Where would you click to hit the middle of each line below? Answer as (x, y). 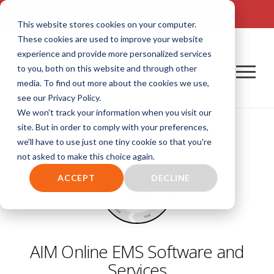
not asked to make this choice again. (86, 156)
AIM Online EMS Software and (137, 251)
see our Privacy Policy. (59, 98)
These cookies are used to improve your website (110, 39)
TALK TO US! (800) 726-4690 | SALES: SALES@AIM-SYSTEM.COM (137, 14)
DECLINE (171, 178)
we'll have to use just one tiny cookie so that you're (114, 142)
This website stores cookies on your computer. (107, 24)
